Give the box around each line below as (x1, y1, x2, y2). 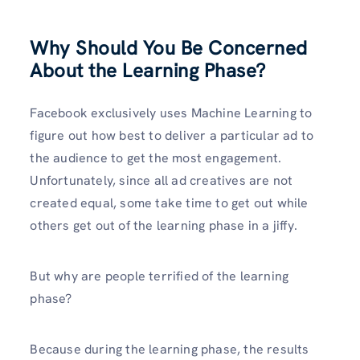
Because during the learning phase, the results (30, 341, 309, 358)
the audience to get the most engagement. (30, 149, 282, 166)
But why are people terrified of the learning (30, 268, 289, 285)
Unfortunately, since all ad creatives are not (30, 171, 293, 189)
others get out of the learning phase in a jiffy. (30, 216, 297, 234)
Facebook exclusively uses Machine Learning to (30, 104, 313, 121)
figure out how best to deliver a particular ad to (30, 126, 314, 144)
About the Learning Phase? (30, 57, 266, 83)
